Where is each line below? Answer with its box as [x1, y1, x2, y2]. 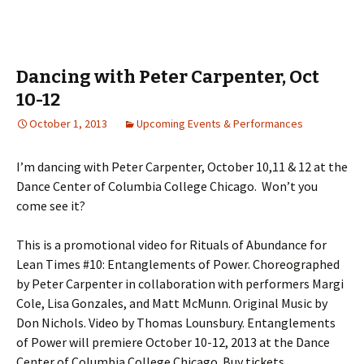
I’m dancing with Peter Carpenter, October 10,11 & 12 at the [16, 158, 348, 175]
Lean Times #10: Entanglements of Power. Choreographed [16, 256, 340, 272]
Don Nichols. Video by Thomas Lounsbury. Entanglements [16, 314, 336, 331]
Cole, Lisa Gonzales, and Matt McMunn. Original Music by [16, 295, 327, 311]
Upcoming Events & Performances [136, 116, 303, 131]
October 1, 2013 [29, 116, 107, 131]
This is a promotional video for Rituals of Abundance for [16, 236, 327, 253]
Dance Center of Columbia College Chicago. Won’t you [16, 178, 318, 194]
